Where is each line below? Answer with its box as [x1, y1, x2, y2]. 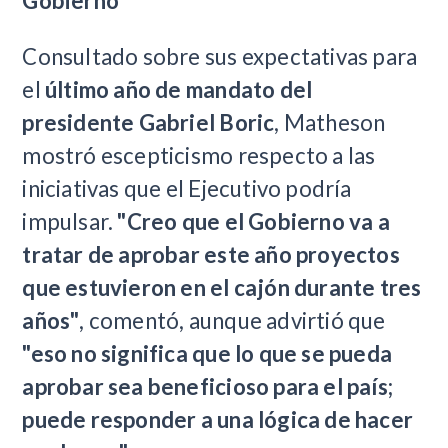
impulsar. [22, 207, 118, 235]
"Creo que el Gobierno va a [117, 207, 390, 235]
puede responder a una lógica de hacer [22, 405, 414, 433]
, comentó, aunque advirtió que [79, 306, 386, 334]
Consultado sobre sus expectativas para [22, 42, 418, 70]
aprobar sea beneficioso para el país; [22, 372, 394, 400]
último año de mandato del [44, 75, 313, 103]
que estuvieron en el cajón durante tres [22, 273, 422, 301]
